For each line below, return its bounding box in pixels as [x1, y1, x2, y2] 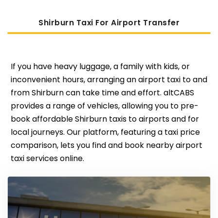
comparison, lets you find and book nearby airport [10, 140, 202, 151]
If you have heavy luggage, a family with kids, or [10, 61, 190, 73]
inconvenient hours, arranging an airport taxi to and [10, 74, 207, 86]
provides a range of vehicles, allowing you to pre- [10, 100, 199, 112]
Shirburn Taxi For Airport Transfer [38, 18, 180, 28]
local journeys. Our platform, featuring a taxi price [10, 127, 200, 138]
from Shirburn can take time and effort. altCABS [10, 87, 194, 99]
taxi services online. [10, 153, 84, 164]
